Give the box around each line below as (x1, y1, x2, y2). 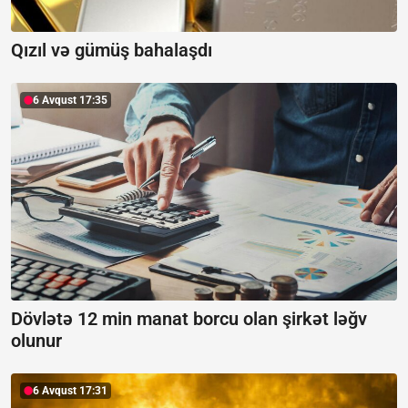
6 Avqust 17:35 (33, 94, 107, 107)
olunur (11, 329, 62, 352)
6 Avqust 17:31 (33, 383, 107, 397)
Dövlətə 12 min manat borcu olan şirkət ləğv (11, 307, 367, 330)
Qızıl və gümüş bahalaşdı (11, 39, 212, 62)
